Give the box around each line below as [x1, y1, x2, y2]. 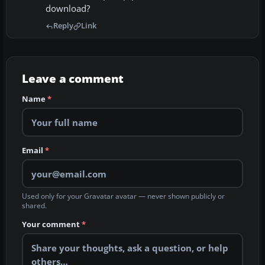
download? [46, 3, 90, 15]
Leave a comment [22, 71, 124, 87]
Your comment [22, 219, 82, 230]
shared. [22, 201, 47, 211]
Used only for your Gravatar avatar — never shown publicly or [22, 191, 225, 202]
